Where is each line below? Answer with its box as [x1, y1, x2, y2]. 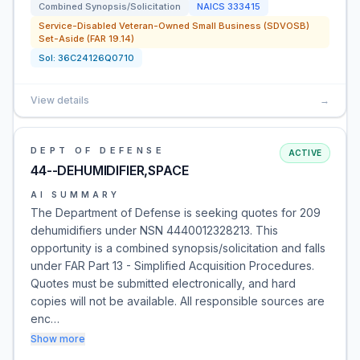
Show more [31, 333, 85, 345]
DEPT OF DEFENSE [31, 145, 165, 156]
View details [31, 94, 89, 106]
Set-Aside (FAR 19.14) [39, 33, 134, 44]
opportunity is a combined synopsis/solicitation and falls [31, 241, 325, 255]
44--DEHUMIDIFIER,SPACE [31, 162, 189, 178]
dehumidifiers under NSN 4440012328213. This [31, 223, 278, 237]
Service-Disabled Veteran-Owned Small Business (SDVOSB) [39, 20, 309, 31]
